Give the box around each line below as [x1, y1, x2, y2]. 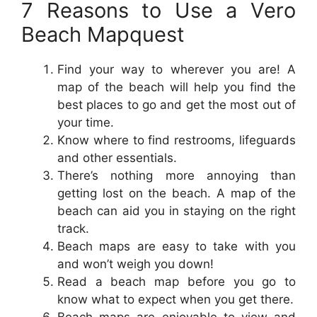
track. [57, 221, 89, 236]
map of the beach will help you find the [57, 79, 296, 94]
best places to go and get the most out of [57, 97, 296, 112]
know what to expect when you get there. [57, 292, 294, 306]
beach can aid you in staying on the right [57, 203, 296, 218]
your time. [57, 115, 114, 129]
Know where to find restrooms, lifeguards [57, 132, 296, 147]
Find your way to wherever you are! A [57, 62, 296, 76]
